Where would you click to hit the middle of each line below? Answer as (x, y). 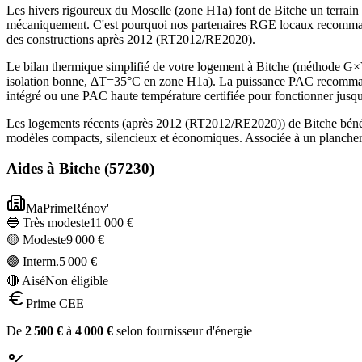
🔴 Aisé (26, 281)
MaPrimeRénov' (67, 208)
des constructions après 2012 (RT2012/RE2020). (131, 39)
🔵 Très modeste (48, 223)
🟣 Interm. (33, 262)
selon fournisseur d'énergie (183, 331)
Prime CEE (55, 304)
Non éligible (77, 281)
